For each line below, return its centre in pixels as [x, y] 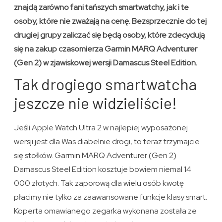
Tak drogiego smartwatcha [106, 84]
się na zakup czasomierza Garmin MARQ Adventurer [106, 49]
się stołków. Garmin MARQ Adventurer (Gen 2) [95, 156]
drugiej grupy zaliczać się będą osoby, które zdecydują [110, 35]
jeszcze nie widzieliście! [96, 103]
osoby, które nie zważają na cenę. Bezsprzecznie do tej [111, 21]
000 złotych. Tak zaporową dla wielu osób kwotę [99, 183]
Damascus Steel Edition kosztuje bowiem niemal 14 [103, 169]
